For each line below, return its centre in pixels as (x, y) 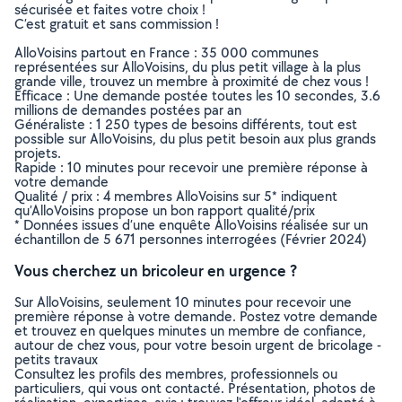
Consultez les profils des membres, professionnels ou (176, 374)
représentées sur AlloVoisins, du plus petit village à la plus (188, 67)
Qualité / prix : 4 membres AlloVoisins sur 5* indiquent (176, 196)
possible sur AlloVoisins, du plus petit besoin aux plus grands (195, 139)
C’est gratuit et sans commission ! (117, 24)
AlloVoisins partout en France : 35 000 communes (166, 52)
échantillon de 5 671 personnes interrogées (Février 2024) (191, 239)
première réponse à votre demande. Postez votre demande (196, 316)
